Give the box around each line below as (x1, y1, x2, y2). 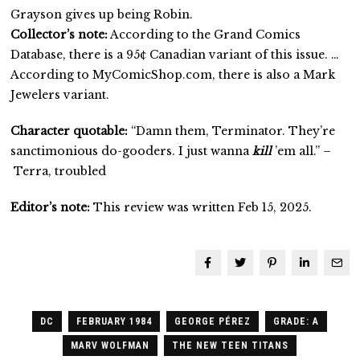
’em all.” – (272, 143, 332, 158)
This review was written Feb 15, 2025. (93, 199, 313, 215)
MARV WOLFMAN (71, 339, 150, 351)
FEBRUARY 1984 (76, 315, 153, 327)
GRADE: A (273, 315, 320, 327)
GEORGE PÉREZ (174, 315, 252, 327)
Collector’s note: (10, 27, 108, 42)
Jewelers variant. (10, 87, 110, 102)
